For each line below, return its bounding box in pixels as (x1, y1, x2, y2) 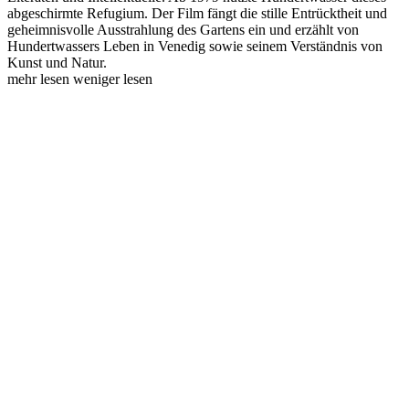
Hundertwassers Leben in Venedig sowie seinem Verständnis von (7, 37, 383, 54)
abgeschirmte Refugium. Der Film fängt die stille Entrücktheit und (7, 5, 387, 21)
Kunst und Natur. (7, 54, 107, 70)
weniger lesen (73, 70, 152, 87)
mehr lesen (7, 70, 73, 87)
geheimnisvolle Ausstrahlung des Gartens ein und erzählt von (7, 21, 359, 37)
